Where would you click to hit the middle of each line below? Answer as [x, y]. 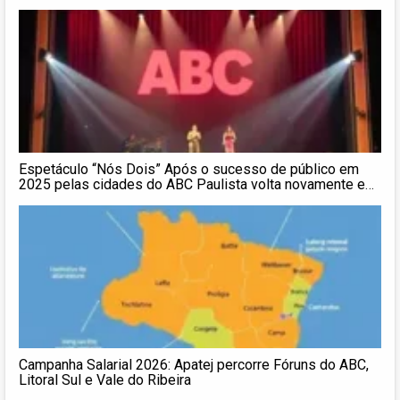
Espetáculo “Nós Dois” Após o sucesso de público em [189, 169]
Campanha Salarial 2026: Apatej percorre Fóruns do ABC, [194, 364]
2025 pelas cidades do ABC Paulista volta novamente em [198, 184]
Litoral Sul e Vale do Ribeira [105, 379]
